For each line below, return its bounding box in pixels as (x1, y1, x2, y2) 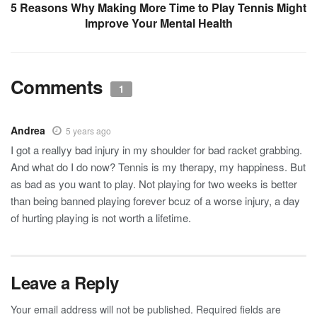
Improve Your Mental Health (84, 14, 233, 31)
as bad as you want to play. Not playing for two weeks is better (11, 175, 297, 191)
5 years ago (66, 124, 111, 137)
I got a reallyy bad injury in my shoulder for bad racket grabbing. (11, 142, 302, 157)
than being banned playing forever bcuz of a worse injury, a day (11, 192, 300, 208)
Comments (11, 73, 108, 100)
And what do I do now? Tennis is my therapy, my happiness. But (11, 158, 306, 174)
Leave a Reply (11, 270, 119, 294)
